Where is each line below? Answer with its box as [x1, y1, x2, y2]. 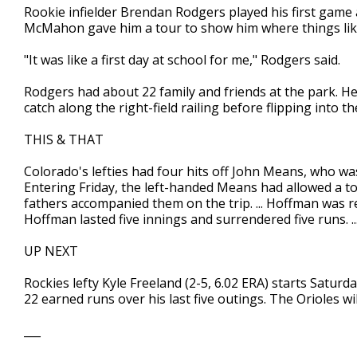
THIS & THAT [24, 131, 104, 148]
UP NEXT [24, 242, 78, 260]
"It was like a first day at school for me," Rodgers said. [24, 51, 340, 69]
